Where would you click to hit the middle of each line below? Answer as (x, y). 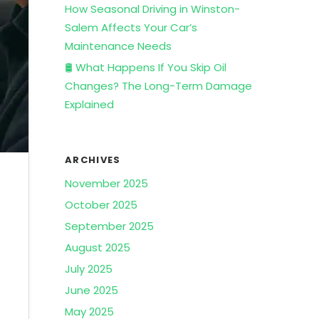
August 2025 (98, 247)
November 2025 (106, 183)
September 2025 (109, 226)
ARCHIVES (93, 160)
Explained (89, 104)
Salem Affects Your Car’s (131, 27)
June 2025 (91, 290)
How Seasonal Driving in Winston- (152, 9)
